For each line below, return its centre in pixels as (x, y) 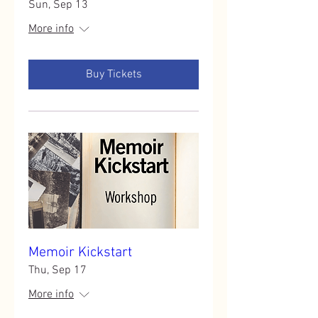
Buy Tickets (114, 75)
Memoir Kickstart (80, 253)
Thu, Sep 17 (57, 270)
